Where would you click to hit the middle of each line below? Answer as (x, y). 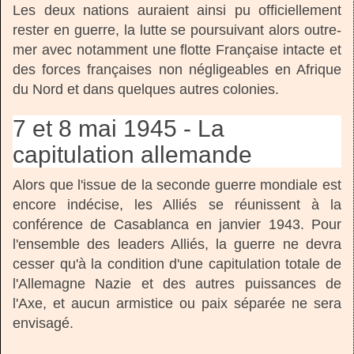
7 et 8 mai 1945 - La (119, 129)
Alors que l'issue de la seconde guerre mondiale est (177, 185)
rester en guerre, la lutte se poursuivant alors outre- (177, 30)
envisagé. (43, 324)
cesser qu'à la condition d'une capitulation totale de (177, 264)
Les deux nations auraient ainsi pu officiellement (177, 11)
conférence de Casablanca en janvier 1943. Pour (177, 225)
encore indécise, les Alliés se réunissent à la (177, 205)
